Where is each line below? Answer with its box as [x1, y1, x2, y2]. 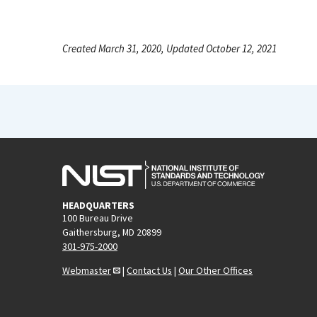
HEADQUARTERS [62, 198, 134, 212]
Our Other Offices [178, 263, 253, 277]
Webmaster [62, 263, 111, 277]
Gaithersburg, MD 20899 [62, 225, 161, 238]
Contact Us [127, 263, 172, 277]
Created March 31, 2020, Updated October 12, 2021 [62, 42, 277, 55]
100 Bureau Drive [62, 211, 133, 224]
